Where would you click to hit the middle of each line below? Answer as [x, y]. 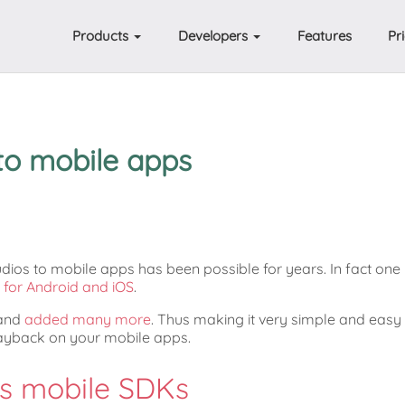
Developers [215, 36]
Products [102, 36]
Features [325, 36]
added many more [88, 319]
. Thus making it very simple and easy [276, 319]
